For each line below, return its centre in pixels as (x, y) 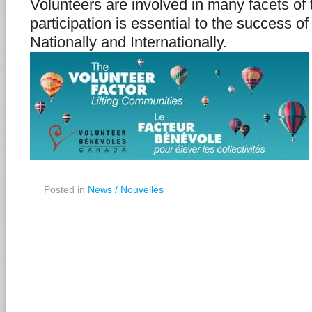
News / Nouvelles (126, 189)
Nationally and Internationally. (128, 42)
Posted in (66, 189)
